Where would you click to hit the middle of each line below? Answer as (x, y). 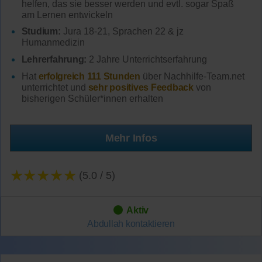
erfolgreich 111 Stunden (89, 76)
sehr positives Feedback (141, 87)
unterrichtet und (55, 87)
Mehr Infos (131, 138)
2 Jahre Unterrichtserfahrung (147, 60)
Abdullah (106, 223)
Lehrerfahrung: (54, 60)
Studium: (41, 32)
